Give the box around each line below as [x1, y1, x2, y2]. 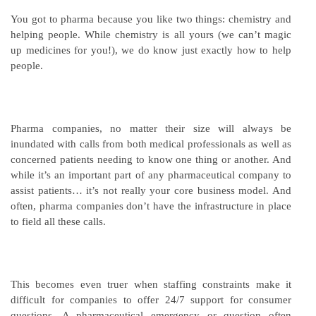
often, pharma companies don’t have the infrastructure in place [11, 200, 291, 212]
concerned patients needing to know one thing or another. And [11, 153, 291, 165]
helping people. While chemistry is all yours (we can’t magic [11, 28, 291, 40]
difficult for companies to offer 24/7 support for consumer [11, 293, 291, 305]
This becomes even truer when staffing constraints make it [11, 278, 291, 290]
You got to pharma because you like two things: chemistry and [11, 13, 291, 25]
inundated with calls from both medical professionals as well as [11, 138, 291, 150]
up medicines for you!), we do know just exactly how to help [11, 44, 291, 56]
